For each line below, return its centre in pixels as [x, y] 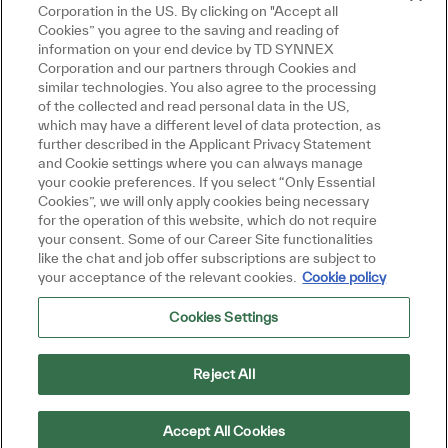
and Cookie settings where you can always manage [201, 163]
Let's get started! [133, 211]
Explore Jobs [131, 259]
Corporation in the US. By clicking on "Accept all [188, 11]
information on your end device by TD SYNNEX [186, 49]
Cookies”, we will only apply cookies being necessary [204, 201]
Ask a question [290, 259]
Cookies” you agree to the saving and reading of [189, 30]
